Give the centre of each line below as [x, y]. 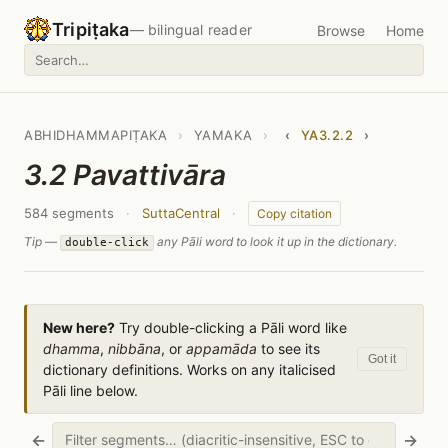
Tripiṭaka [91, 29]
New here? [79, 327]
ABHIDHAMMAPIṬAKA [96, 135]
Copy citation [294, 213]
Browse [341, 30]
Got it [382, 359]
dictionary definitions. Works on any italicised [189, 369]
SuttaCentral [181, 213]
